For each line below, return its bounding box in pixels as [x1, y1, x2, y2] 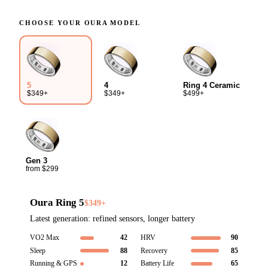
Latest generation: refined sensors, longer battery [29, 214, 195, 224]
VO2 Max [29, 233, 59, 242]
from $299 [26, 165, 59, 172]
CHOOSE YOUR [19, 19, 84, 26]
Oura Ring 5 [29, 197, 84, 209]
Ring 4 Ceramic [182, 80, 240, 90]
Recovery [141, 246, 168, 255]
